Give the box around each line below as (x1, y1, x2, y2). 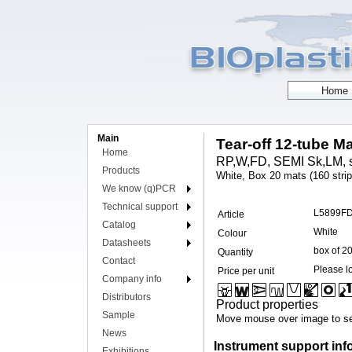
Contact (102, 255, 135, 266)
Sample (102, 310, 135, 321)
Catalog (102, 219, 136, 230)
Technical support (102, 201, 178, 212)
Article (218, 209, 244, 220)
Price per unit (218, 266, 274, 277)
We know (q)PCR (102, 183, 176, 194)
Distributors (102, 291, 151, 302)
